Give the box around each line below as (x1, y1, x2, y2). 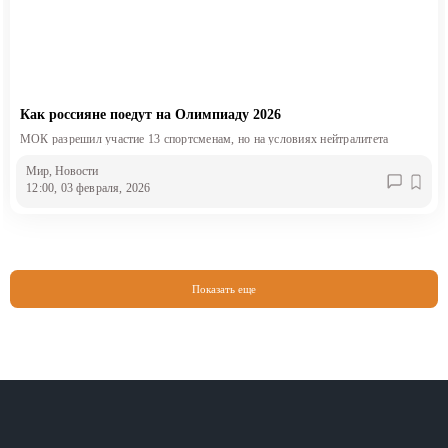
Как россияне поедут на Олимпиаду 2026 (19, 107, 281, 123)
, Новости (49, 163, 99, 178)
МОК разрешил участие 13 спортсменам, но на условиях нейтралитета (19, 132, 389, 147)
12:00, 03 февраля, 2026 (26, 180, 151, 195)
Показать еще (192, 283, 256, 296)
